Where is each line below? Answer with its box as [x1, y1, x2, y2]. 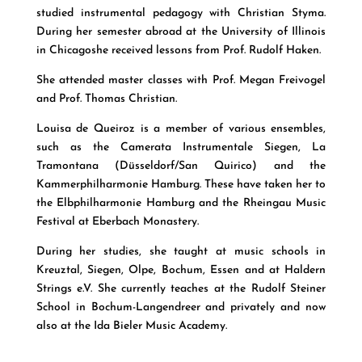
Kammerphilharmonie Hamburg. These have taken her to [36, 179, 326, 192]
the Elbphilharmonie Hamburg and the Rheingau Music [36, 197, 326, 210]
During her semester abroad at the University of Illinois [36, 26, 326, 39]
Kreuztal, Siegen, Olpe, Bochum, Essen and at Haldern [36, 264, 326, 277]
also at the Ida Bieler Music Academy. [36, 320, 227, 333]
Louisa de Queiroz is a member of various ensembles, [36, 123, 326, 136]
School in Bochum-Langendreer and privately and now [36, 301, 326, 314]
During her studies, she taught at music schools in [36, 246, 326, 259]
